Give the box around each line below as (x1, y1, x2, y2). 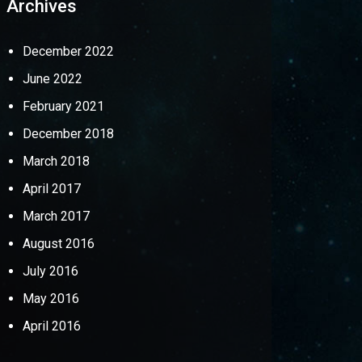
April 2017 (22, 181, 81, 196)
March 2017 (22, 208, 90, 224)
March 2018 (22, 154, 90, 169)
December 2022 (22, 44, 114, 59)
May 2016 (22, 291, 79, 306)
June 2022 (22, 71, 82, 86)
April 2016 (22, 318, 81, 334)
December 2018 (22, 126, 114, 141)
